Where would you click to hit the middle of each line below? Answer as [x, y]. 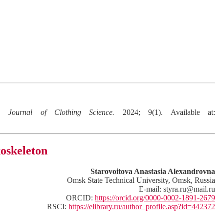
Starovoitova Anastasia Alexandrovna [153, 171]
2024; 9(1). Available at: [165, 112]
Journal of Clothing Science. [62, 112]
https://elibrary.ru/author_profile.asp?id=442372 [142, 206]
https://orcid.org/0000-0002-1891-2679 [155, 197]
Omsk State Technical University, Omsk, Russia [141, 180]
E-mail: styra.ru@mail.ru [177, 189]
